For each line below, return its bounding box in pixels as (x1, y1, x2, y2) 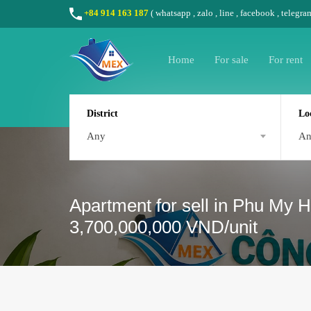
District (87, 108, 118, 119)
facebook (240, 7, 275, 18)
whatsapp (155, 7, 191, 18)
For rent (269, 54, 303, 65)
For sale (215, 54, 249, 65)
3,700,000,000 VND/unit (69, 217, 258, 237)
